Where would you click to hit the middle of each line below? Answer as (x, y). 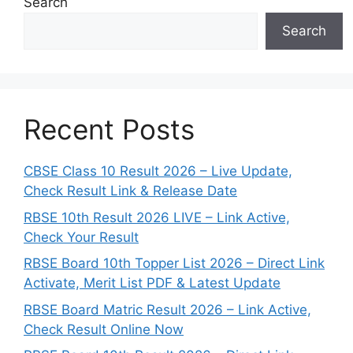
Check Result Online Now (104, 329)
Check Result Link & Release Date (130, 191)
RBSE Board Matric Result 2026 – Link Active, (167, 309)
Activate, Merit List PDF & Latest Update (152, 283)
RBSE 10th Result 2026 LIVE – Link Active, (157, 217)
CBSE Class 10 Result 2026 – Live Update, (158, 171)
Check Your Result (81, 237)
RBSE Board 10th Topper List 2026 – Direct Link (174, 264)
